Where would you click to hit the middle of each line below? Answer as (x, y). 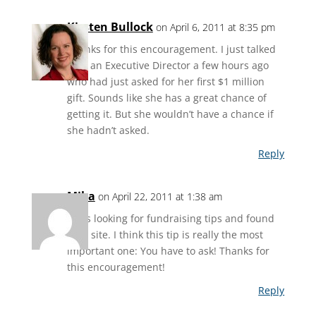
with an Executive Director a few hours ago (168, 65)
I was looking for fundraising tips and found (170, 218)
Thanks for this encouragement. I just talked (171, 49)
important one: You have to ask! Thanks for (168, 251)
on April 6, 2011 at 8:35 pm (215, 27)
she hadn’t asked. (108, 130)
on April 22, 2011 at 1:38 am (160, 196)
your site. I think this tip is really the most (165, 235)
